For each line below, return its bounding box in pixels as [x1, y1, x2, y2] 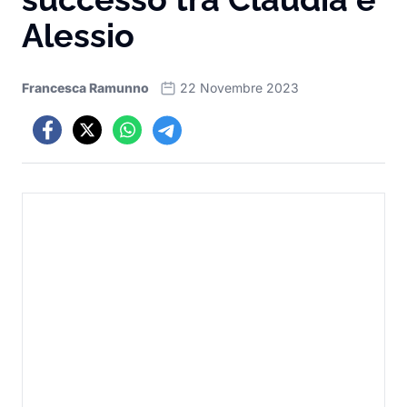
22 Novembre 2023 [180, 80, 299, 95]
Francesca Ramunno [22, 80, 149, 95]
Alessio [22, 16, 134, 55]
